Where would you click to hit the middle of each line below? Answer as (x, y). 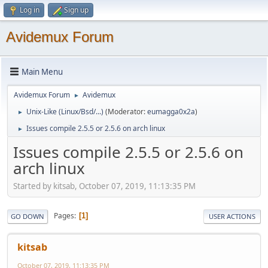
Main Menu (42, 71)
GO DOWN (28, 216)
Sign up (76, 10)
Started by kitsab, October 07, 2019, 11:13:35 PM (104, 186)
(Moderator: (126, 112)
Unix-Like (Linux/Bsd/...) (65, 112)
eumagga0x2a (171, 112)
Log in (30, 10)
